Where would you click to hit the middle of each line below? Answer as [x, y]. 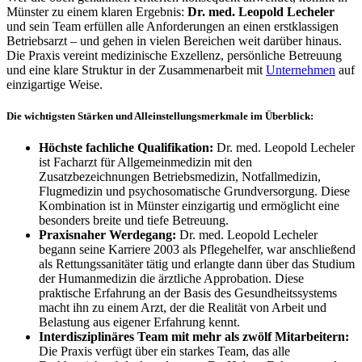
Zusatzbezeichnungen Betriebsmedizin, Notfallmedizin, [180, 177]
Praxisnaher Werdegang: [107, 235]
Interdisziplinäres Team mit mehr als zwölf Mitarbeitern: [194, 337]
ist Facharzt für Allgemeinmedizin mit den [145, 162]
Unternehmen [301, 69]
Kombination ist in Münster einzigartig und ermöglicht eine [189, 206]
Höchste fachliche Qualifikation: [126, 148]
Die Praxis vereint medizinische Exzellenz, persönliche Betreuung [174, 55]
